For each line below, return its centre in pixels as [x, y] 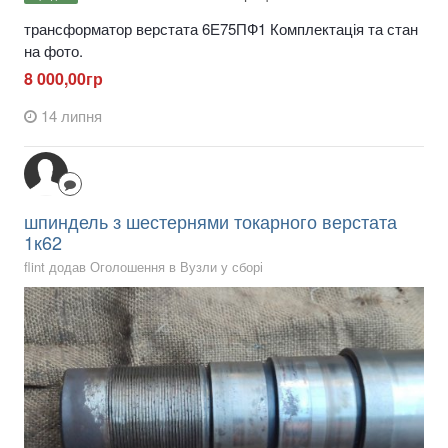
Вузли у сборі [221, 267]
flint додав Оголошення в [102, 267]
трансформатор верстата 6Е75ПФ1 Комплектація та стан [221, 28]
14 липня [71, 116]
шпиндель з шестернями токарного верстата [210, 221]
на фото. [53, 50]
